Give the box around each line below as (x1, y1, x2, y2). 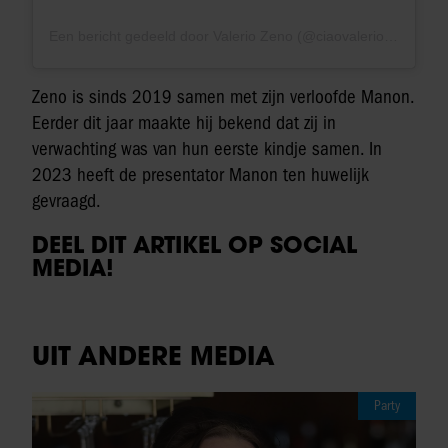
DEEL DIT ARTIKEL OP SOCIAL (32, 229, 357, 260)
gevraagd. (32, 190, 101, 213)
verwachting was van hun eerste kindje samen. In (32, 138, 382, 161)
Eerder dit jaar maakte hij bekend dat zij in (32, 112, 336, 135)
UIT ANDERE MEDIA (32, 337, 275, 372)
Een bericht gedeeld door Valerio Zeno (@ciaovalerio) (384, 28, 398, 45)
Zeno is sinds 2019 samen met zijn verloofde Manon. (32, 86, 414, 109)
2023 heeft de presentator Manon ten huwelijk (32, 164, 369, 187)
